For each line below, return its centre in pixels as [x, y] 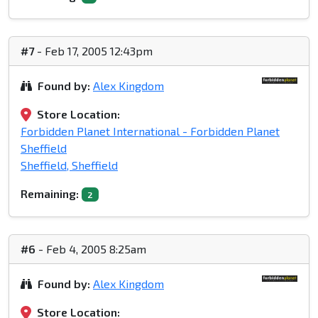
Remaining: [50, 194]
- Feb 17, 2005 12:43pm [93, 51]
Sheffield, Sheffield [69, 165]
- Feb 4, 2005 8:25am [91, 249]
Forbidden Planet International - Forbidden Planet [150, 131]
